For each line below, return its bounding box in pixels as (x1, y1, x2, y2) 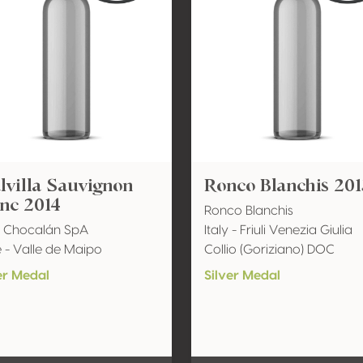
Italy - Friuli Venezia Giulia (203, 224, 352, 237)
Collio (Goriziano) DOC (203, 243, 335, 256)
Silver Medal (203, 269, 280, 282)
